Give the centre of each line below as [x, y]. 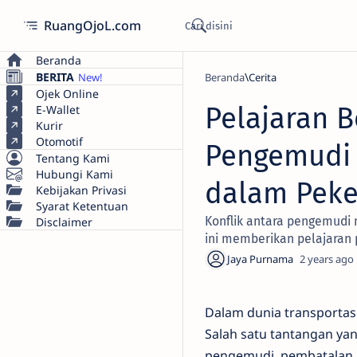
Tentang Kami [73, 158]
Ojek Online [67, 93]
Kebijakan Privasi [81, 190]
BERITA [55, 76]
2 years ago [327, 259]
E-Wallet [58, 109]
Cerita [263, 77]
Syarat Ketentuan [82, 206]
